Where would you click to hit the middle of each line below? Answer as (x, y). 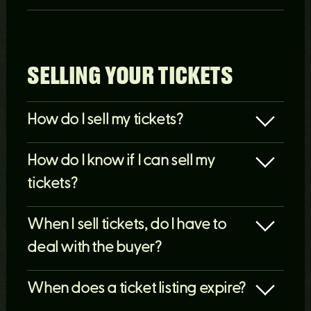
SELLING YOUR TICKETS (130, 76)
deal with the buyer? (94, 248)
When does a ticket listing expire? (136, 289)
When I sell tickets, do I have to (127, 225)
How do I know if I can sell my (121, 161)
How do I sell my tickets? (105, 120)
